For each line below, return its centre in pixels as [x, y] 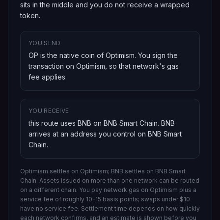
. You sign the [156, 55]
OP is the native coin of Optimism [82, 55]
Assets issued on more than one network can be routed [119, 180]
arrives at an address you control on [87, 134]
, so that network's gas [142, 66]
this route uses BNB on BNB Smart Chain [93, 123]
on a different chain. [50, 190]
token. [30, 15]
